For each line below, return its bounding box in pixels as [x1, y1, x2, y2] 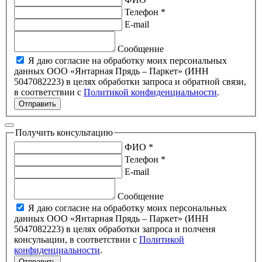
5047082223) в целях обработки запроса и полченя [14, 224, 66, 235]
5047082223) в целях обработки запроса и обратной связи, [14, 77, 66, 87]
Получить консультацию [15, 127, 113, 138]
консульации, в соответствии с [14, 235, 139, 245]
